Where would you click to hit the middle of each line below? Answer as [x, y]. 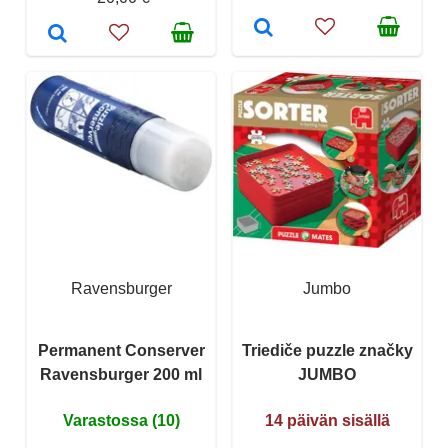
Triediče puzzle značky [327, 350]
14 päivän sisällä [327, 420]
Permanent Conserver [121, 350]
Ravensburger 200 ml [121, 374]
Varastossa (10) [121, 420]
